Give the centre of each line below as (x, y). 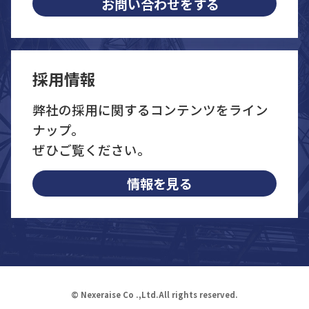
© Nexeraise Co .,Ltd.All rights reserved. (154, 294)
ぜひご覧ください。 (92, 150)
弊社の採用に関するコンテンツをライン (151, 110)
